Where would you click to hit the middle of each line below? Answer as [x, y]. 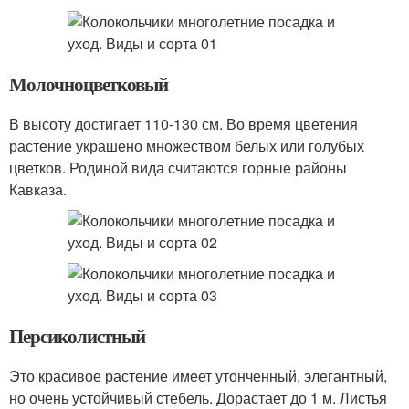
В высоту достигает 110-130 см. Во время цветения [184, 124]
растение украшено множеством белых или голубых [187, 146]
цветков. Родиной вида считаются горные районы [178, 168]
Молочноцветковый [89, 84]
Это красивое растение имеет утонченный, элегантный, [198, 376]
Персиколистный [78, 336]
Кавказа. [38, 189]
